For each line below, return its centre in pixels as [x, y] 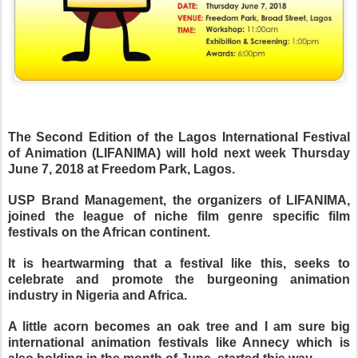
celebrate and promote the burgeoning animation [179, 279]
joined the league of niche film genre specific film [179, 216]
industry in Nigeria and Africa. [97, 295]
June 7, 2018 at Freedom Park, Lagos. [123, 169]
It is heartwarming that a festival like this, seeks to [179, 263]
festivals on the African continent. [109, 232]
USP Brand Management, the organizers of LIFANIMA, [179, 200]
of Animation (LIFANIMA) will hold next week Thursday [179, 153]
